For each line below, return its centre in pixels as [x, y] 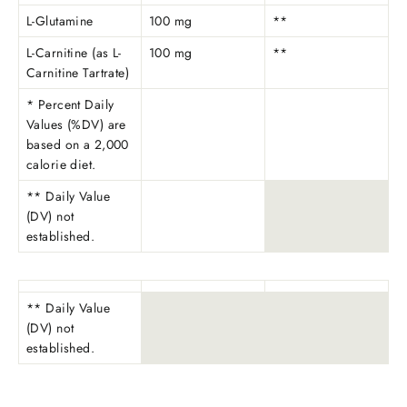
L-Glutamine [60, 21]
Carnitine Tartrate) [78, 73]
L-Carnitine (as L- [74, 53]
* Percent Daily [70, 105]
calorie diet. [61, 165]
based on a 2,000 [78, 145]
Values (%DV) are [76, 125]
